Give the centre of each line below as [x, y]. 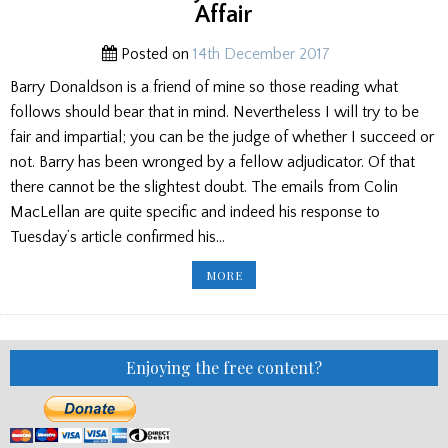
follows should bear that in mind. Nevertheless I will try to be [214, 112]
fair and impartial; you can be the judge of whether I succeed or [222, 137]
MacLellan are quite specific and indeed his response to [195, 212]
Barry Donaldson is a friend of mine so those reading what [204, 87]
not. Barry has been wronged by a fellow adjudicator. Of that [212, 162]
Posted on [155, 54]
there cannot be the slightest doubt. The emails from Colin [204, 187]
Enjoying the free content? [224, 368]
